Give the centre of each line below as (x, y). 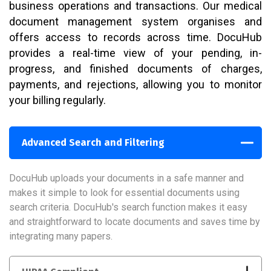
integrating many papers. (61, 237)
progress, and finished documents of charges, (135, 69)
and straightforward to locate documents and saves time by (135, 222)
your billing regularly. (57, 100)
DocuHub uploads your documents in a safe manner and (126, 178)
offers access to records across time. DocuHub (135, 38)
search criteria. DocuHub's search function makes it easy (128, 207)
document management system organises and (135, 22)
